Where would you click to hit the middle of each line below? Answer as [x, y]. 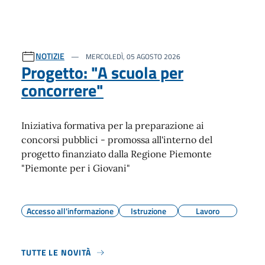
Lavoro [208, 211]
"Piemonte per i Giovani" [76, 168]
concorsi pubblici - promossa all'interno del [117, 140]
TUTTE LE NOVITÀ [56, 252]
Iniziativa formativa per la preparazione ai [113, 125]
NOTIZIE [50, 56]
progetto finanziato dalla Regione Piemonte [117, 154]
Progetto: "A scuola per [102, 72]
